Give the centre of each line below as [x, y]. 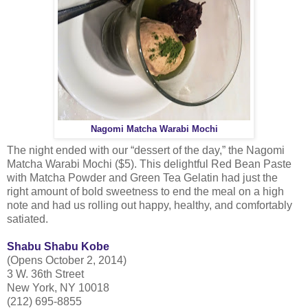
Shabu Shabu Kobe [58, 247]
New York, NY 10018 [58, 288]
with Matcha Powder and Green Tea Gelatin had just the [142, 178]
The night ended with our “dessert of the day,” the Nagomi [146, 151]
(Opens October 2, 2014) [67, 261]
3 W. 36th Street [45, 274]
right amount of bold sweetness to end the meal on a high [145, 192]
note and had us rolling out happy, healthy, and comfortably [150, 206]
